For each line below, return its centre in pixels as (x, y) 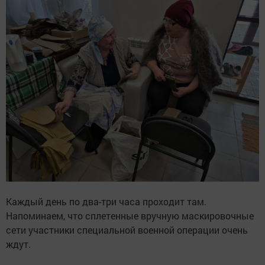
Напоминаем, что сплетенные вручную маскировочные (130, 215)
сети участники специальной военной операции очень (127, 230)
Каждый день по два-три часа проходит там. (106, 201)
